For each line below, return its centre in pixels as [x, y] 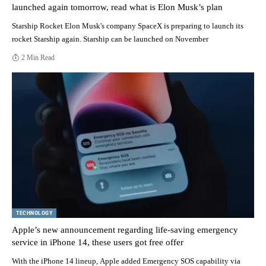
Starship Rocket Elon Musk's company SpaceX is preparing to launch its [128, 26]
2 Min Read [38, 57]
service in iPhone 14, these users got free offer [98, 242]
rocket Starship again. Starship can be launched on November [110, 39]
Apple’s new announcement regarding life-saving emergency [125, 229]
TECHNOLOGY [34, 213]
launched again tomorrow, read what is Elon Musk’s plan [117, 7]
